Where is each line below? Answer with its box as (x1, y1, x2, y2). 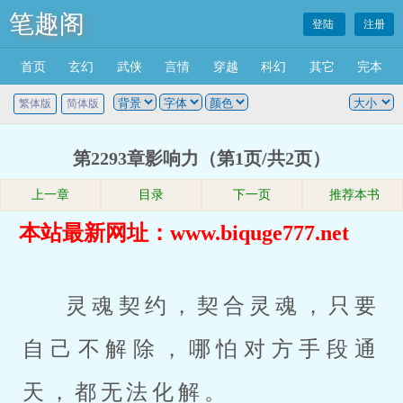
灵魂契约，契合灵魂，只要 (66, 294, 381, 318)
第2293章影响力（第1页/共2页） (73, 148, 330, 168)
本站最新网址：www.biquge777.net (19, 221, 350, 245)
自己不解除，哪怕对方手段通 (22, 337, 381, 361)
